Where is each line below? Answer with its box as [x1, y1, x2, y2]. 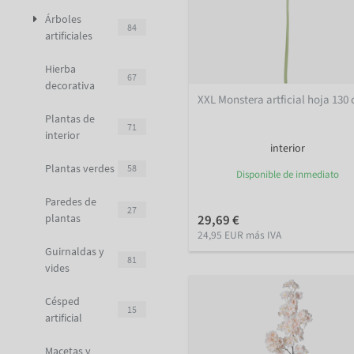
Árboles [45, 11, 81, 26]
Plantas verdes [45, 160, 115, 175]
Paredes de [45, 194, 96, 209]
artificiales [45, 28, 92, 43]
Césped [45, 293, 80, 308]
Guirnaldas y [45, 243, 104, 258]
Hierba [45, 61, 76, 76]
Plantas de [45, 111, 95, 126]
